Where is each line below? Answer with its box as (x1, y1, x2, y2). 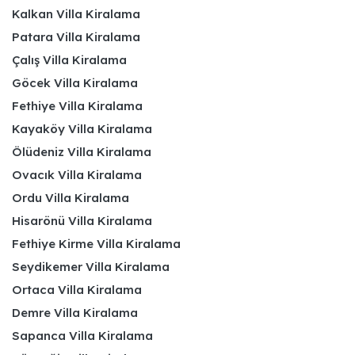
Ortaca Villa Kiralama (12, 281, 142, 297)
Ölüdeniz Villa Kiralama (12, 143, 151, 159)
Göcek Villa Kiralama (12, 74, 138, 90)
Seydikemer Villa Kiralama (12, 258, 170, 274)
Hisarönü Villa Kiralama (12, 212, 152, 228)
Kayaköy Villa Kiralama (12, 120, 152, 136)
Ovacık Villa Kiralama (12, 166, 142, 182)
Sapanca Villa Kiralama (12, 327, 153, 343)
